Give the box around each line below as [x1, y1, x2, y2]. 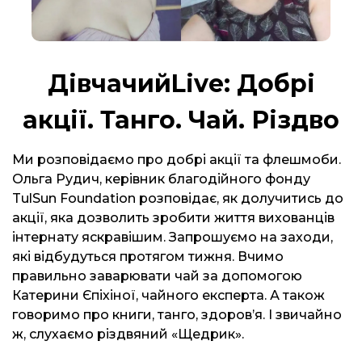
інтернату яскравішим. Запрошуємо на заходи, [12, 229, 333, 245]
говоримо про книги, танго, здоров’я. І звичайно [12, 307, 342, 322]
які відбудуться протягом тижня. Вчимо [12, 249, 284, 264]
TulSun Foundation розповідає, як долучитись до [12, 191, 343, 206]
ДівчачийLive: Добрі [47, 69, 315, 99]
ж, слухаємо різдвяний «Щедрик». [12, 326, 244, 342]
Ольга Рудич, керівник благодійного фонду [12, 171, 310, 187]
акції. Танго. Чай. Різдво [23, 105, 339, 135]
